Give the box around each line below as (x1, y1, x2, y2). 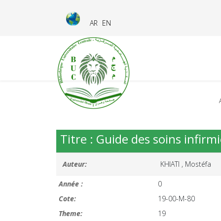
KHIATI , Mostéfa (160, 159, 211, 169)
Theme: (59, 209, 82, 218)
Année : (59, 179, 83, 188)
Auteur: (63, 159, 87, 169)
